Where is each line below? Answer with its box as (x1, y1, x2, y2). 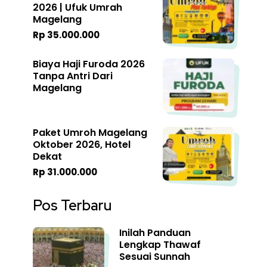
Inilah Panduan (119, 225, 191, 240)
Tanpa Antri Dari (33, 69, 113, 83)
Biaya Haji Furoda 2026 (33, 57, 145, 71)
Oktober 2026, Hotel (33, 137, 131, 151)
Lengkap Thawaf (119, 237, 201, 252)
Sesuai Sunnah (119, 249, 190, 263)
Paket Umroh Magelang (33, 125, 147, 139)
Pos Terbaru (33, 195, 111, 215)
